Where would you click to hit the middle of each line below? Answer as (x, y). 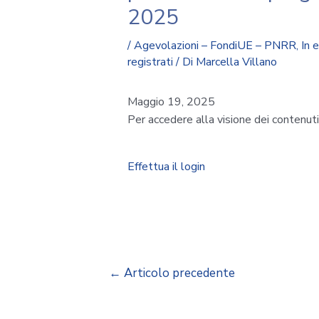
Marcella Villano (236, 62)
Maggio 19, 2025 (171, 101)
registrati (150, 62)
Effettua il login (166, 166)
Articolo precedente (178, 273)
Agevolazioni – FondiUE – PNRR (215, 45)
